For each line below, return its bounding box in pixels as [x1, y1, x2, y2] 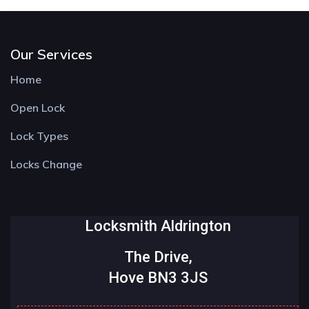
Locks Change [10, 157, 82, 171]
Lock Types [10, 129, 68, 143]
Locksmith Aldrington [85, 217, 231, 235]
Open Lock [10, 101, 65, 114]
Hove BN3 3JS [108, 269, 208, 286]
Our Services [10, 46, 92, 63]
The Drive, [123, 248, 192, 266]
